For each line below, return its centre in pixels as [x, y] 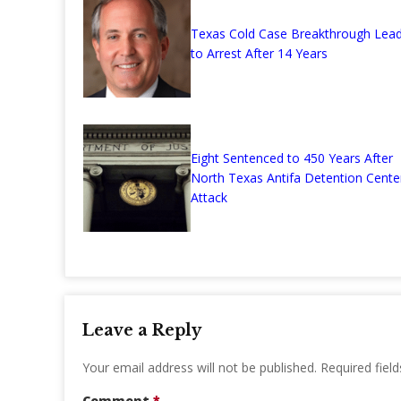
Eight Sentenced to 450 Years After [292, 158]
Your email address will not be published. [200, 368]
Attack [209, 198]
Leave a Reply [142, 331]
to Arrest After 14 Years [259, 54]
